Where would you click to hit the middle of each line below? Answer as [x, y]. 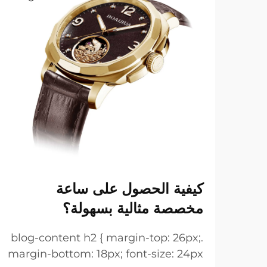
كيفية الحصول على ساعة [130, 189]
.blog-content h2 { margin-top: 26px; [106, 238]
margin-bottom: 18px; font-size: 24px [105, 254]
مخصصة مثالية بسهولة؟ [133, 208]
